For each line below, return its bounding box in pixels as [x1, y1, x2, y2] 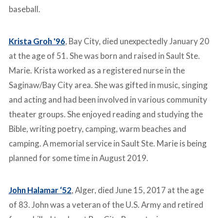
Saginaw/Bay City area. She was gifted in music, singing [8, 79, 208, 90]
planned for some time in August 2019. [8, 152, 148, 163]
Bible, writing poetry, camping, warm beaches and [8, 123, 186, 134]
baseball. [8, 3, 40, 14]
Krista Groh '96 [8, 36, 65, 46]
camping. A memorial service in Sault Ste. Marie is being [8, 138, 207, 148]
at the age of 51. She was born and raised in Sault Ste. [8, 50, 200, 61]
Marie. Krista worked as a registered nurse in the [8, 65, 185, 75]
